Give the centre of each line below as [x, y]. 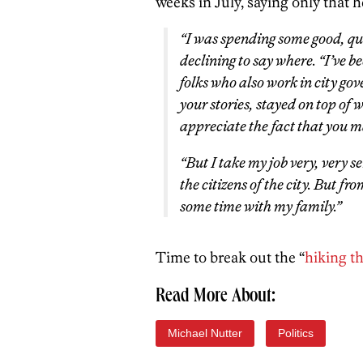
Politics [296, 333]
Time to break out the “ [230, 257]
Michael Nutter [205, 333]
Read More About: [216, 297]
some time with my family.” [261, 206]
